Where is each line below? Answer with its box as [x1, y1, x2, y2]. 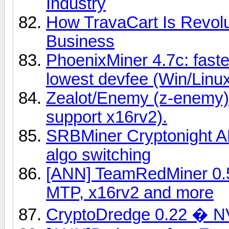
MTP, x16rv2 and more [46, 183, 214, 202]
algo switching [46, 145, 151, 164]
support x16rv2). [46, 107, 167, 126]
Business [46, 32, 114, 51]
